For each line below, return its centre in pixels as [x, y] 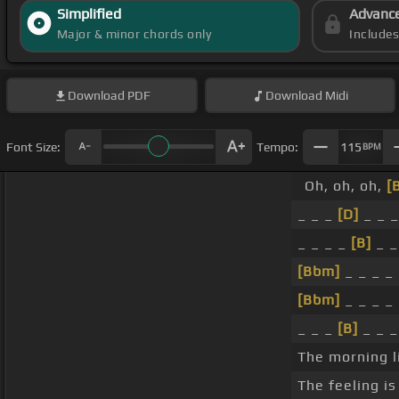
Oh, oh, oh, [346, 186]
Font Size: [33, 147]
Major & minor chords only [134, 34]
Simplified [89, 14]
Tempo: [277, 147]
